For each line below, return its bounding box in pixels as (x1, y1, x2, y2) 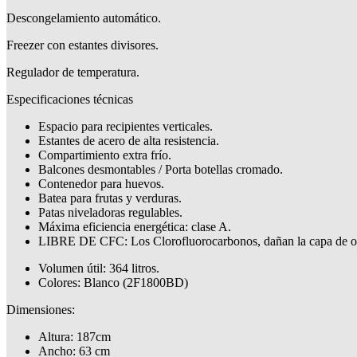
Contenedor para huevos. (38, 176, 164, 190)
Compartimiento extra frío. (38, 147, 171, 162)
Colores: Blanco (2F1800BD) (38, 275, 188, 289)
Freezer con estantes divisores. (6, 37, 159, 52)
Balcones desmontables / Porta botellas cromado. (38, 162, 283, 176)
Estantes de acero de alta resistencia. (38, 133, 219, 147)
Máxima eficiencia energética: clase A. (38, 219, 231, 233)
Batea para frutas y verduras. (38, 190, 182, 205)
